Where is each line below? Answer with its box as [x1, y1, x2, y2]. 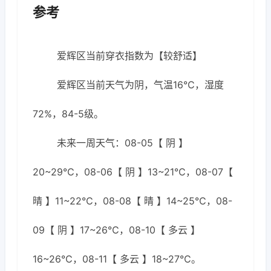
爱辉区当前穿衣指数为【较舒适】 [57, 50, 202, 62]
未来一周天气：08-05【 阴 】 [57, 137, 188, 149]
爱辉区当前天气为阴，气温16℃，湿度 [57, 79, 224, 91]
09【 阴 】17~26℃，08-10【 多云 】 [33, 224, 200, 236]
